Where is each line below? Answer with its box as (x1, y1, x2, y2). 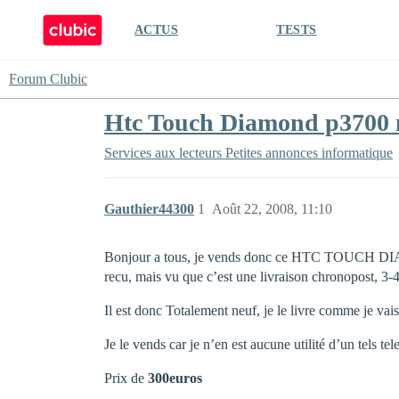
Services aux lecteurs (104, 145, 222, 160)
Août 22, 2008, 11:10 (212, 201, 332, 216)
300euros (148, 370, 202, 386)
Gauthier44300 (104, 201, 194, 216)
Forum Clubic (9, 71, 87, 86)
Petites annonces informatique (225, 145, 393, 160)
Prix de (104, 370, 148, 386)
